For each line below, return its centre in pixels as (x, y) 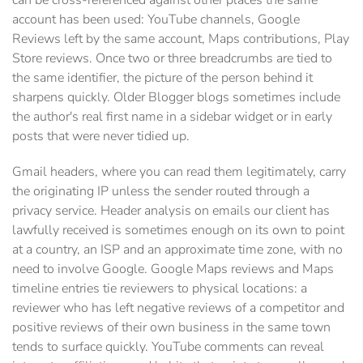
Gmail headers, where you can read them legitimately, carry (179, 172)
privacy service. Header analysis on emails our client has (171, 211)
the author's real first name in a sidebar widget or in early (172, 117)
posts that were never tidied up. (101, 137)
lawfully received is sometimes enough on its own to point (178, 231)
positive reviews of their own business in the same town (171, 328)
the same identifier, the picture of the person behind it (162, 78)
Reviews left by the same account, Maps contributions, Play (181, 39)
